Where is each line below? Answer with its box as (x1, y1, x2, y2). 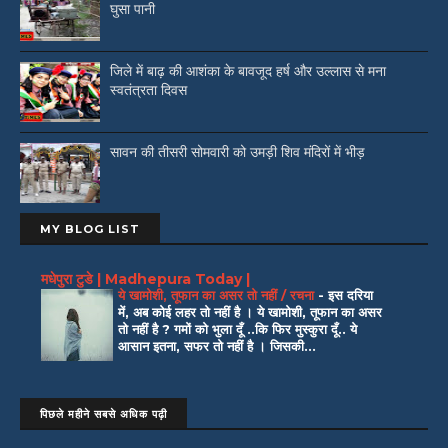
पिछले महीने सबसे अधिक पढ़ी (40, 407, 167, 422)
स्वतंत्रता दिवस (110, 81, 187, 100)
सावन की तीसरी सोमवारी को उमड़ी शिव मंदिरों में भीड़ (110, 143, 365, 162)
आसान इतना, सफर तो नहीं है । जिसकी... (118, 337, 316, 354)
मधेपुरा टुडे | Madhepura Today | (41, 269, 250, 288)
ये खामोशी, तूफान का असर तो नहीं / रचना (118, 286, 318, 303)
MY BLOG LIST (40, 222, 140, 237)
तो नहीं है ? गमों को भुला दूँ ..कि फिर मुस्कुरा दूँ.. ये (118, 320, 357, 337)
